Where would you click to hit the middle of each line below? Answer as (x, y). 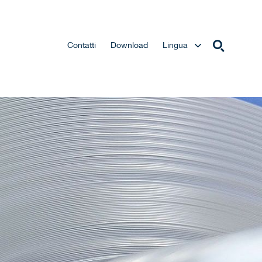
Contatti (82, 45)
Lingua (175, 45)
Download (129, 45)
